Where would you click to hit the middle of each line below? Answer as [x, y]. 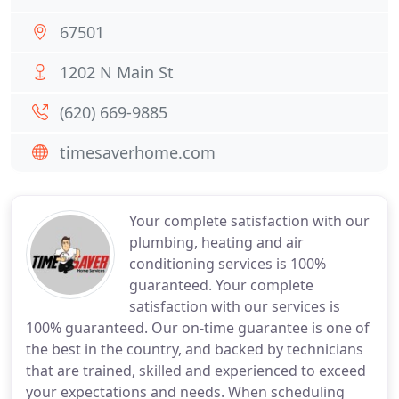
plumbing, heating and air [216, 242]
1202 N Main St [117, 72]
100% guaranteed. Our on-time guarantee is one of [198, 328]
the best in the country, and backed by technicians [195, 349]
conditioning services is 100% [228, 264]
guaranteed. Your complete [221, 285]
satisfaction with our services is [235, 306]
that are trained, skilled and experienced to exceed [196, 370]
